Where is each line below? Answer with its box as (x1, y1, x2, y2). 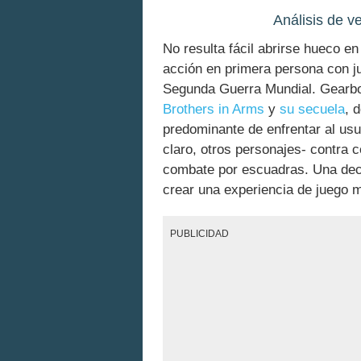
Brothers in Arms (163, 101, 264, 117)
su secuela (280, 101, 345, 117)
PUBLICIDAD (170, 228, 230, 239)
